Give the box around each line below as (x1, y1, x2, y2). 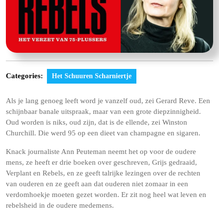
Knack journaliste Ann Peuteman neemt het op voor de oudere (6, 147, 196, 155)
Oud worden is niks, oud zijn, (6, 118, 98, 126)
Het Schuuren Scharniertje (52, 72, 131, 80)
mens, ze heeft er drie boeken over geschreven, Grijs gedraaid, (6, 158, 197, 166)
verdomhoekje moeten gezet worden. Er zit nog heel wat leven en (6, 190, 206, 198)
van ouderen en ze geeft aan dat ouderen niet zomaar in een (6, 179, 188, 188)
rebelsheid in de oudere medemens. (6, 201, 114, 209)
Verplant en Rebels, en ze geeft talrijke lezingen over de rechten (6, 169, 200, 177)
